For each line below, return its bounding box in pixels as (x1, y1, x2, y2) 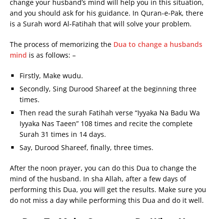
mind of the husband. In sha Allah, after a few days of (10, 174, 186, 183)
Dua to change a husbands (113, 40, 202, 49)
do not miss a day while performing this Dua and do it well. (10, 196, 204, 205)
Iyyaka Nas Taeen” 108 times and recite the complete (20, 119, 193, 128)
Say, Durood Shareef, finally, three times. (20, 143, 153, 152)
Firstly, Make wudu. (20, 71, 83, 80)
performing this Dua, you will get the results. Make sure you (10, 185, 206, 194)
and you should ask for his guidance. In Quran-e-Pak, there (10, 8, 203, 18)
